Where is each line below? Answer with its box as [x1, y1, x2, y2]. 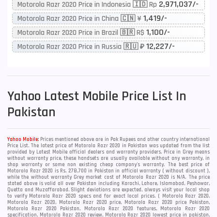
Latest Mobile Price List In [44, 88, 186, 105]
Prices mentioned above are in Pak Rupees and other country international [39, 136, 210, 143]
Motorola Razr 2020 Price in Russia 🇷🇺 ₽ [17, 42, 146, 51]
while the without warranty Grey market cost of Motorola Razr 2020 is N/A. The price [7, 174, 210, 181]
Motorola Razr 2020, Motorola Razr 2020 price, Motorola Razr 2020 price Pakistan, [7, 199, 210, 206]
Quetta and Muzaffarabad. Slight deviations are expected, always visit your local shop [7, 186, 210, 193]
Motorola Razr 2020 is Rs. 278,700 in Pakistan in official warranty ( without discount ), [7, 168, 210, 174]
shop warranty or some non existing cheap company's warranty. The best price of [7, 161, 210, 168]
